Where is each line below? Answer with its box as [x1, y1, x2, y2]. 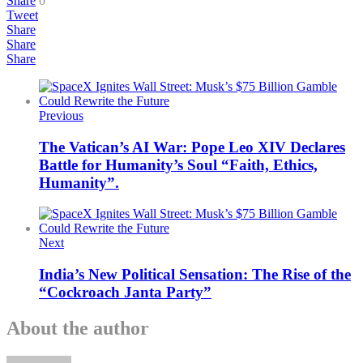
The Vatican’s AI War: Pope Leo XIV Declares [39, 138, 345, 156]
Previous [39, 108, 83, 122]
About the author [6, 317, 149, 339]
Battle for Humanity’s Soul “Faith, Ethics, [39, 156, 318, 173]
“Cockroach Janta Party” [39, 284, 211, 301]
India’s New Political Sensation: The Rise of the [39, 266, 351, 284]
